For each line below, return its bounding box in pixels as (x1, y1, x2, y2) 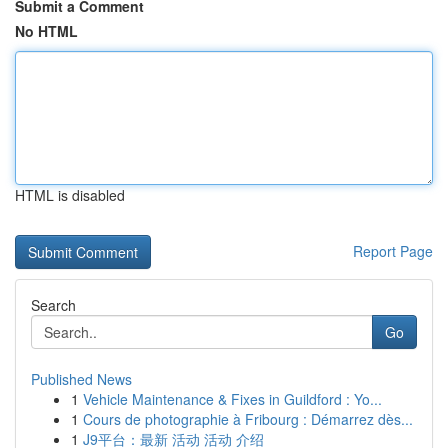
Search (31, 295, 76, 315)
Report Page (353, 241, 433, 261)
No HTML (15, 21, 78, 41)
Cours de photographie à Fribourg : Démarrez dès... (83, 409, 413, 429)
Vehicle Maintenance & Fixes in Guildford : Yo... (83, 389, 382, 409)
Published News (31, 369, 132, 389)
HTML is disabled (15, 185, 125, 205)
